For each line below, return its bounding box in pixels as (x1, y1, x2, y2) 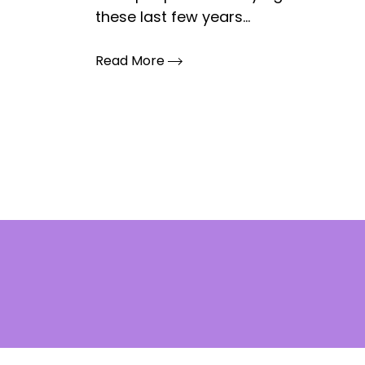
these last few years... (95, 7, 250, 27)
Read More (95, 51, 168, 70)
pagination (95, 193, 222, 224)
